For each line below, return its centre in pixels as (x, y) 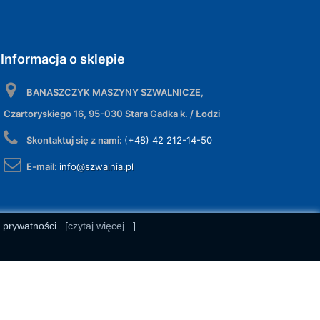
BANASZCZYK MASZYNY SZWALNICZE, (115, 92)
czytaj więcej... (100, 226)
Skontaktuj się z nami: (75, 140)
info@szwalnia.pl (96, 166)
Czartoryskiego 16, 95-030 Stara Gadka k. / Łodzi (112, 113)
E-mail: (43, 166)
